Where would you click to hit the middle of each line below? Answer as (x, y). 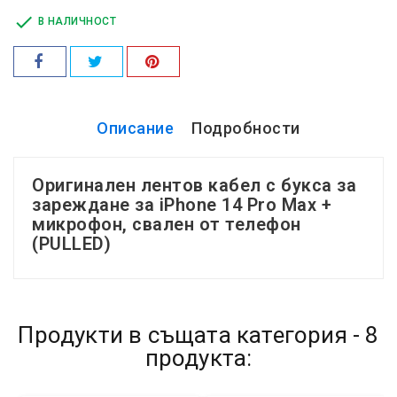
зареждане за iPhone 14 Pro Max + (182, 204)
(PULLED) (71, 243)
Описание (136, 128)
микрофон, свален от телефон (167, 224)
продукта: (198, 358)
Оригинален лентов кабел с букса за (194, 185)
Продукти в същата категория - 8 (198, 335)
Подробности (246, 128)
